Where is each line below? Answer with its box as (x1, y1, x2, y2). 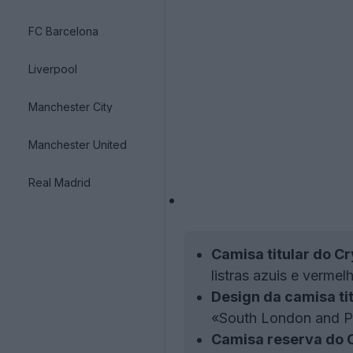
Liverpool (28, 61, 77, 76)
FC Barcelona (28, 24, 98, 38)
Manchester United (28, 137, 127, 151)
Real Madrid (28, 175, 91, 189)
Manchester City (28, 99, 113, 113)
